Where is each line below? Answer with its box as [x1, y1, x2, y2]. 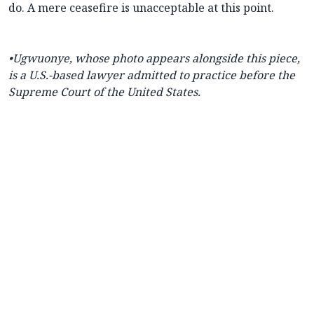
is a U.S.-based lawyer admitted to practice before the [8, 67, 295, 83]
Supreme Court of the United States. [8, 84, 200, 100]
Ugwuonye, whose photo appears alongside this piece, [13, 50, 300, 67]
